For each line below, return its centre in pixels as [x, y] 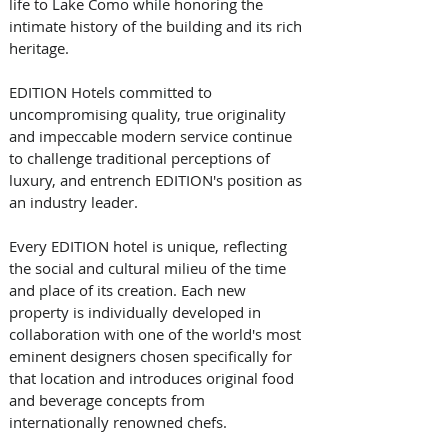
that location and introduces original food [153, 378]
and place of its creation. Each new [129, 290]
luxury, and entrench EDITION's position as [157, 180]
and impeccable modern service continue [152, 136]
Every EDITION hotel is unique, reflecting [150, 246]
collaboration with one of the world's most [157, 334]
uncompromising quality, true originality [149, 114]
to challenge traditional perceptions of [141, 158]
